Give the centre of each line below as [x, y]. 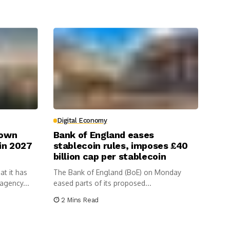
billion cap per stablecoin [110, 157]
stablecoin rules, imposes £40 [121, 146]
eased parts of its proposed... [102, 183]
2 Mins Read [80, 200]
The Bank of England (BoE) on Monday [117, 172]
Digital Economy [82, 121]
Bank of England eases [103, 135]
